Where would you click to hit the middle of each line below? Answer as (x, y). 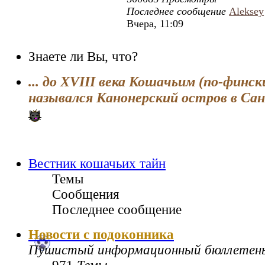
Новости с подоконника (101, 234)
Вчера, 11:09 (155, 24)
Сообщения (86, 194)
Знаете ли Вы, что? (83, 57)
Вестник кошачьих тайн (97, 163)
